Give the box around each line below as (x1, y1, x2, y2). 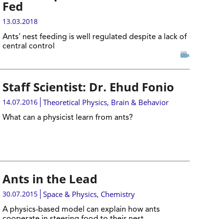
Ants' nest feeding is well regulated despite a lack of (2, 33, 187, 41)
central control (2, 43, 57, 50)
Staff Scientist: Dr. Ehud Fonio (2, 79, 174, 95)
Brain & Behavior (110, 97, 169, 107)
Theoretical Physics (43, 97, 107, 107)
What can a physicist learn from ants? (2, 114, 135, 122)
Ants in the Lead (2, 171, 97, 187)
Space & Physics (43, 189, 97, 199)
